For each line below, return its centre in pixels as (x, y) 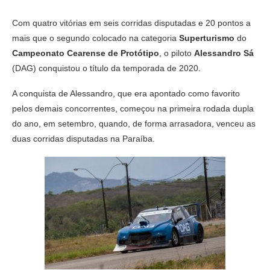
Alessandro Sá (224, 53)
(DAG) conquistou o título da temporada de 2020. (106, 68)
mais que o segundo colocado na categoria (96, 38)
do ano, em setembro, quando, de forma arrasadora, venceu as (134, 124)
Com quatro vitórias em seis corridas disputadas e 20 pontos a (131, 23)
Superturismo (207, 38)
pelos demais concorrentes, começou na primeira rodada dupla (133, 109)
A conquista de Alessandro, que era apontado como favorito (126, 94)
